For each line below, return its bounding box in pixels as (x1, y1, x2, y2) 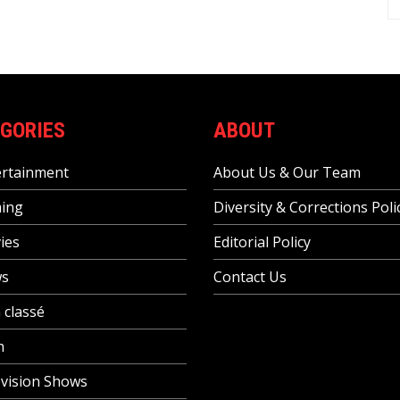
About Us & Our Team (213, 162, 361, 182)
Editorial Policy (213, 232, 311, 252)
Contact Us (213, 267, 287, 287)
